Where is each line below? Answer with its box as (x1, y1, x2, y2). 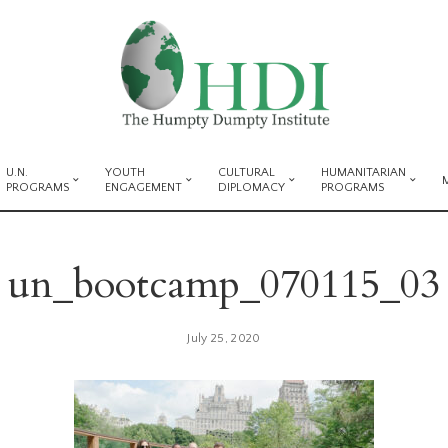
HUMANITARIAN (321, 166, 406, 179)
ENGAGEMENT (105, 181, 182, 194)
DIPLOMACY (218, 181, 285, 194)
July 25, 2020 (187, 332, 261, 345)
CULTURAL (218, 166, 275, 179)
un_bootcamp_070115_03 (8, 257, 440, 312)
